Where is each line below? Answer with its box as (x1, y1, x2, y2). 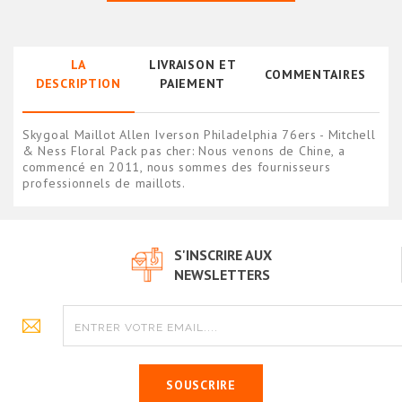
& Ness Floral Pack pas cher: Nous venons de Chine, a (22, 143, 345, 160)
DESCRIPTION (36, 75, 121, 92)
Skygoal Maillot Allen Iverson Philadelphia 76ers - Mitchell (22, 127, 376, 144)
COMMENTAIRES (264, 66, 366, 83)
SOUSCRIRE (166, 377, 236, 394)
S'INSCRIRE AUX (174, 246, 272, 265)
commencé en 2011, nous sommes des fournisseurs (22, 159, 331, 176)
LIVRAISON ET (148, 57, 237, 74)
